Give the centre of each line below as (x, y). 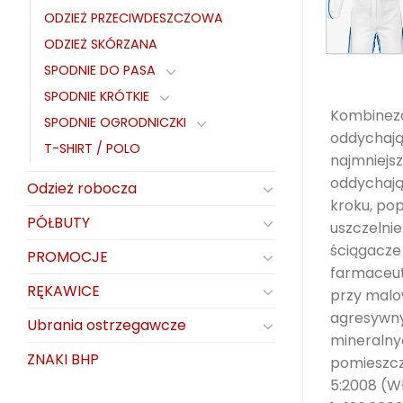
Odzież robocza (82, 189)
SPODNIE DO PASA (100, 71)
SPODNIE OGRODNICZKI (115, 123)
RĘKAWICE (63, 291)
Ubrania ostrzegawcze (107, 326)
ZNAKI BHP (63, 360)
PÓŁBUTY (58, 223)
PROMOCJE (67, 257)
